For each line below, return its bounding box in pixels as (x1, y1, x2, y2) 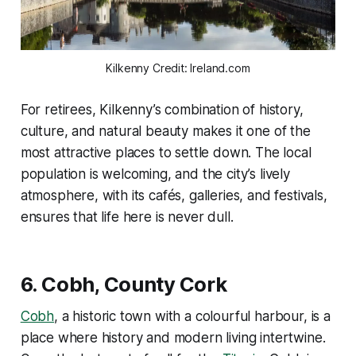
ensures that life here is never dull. (20, 209, 234, 226)
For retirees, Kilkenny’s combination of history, (20, 102, 304, 118)
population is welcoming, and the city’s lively (20, 166, 290, 183)
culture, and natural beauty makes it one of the (20, 123, 311, 140)
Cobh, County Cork (41, 272, 227, 297)
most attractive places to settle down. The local (20, 145, 311, 161)
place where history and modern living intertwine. (20, 330, 326, 346)
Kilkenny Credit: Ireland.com (106, 61, 250, 75)
